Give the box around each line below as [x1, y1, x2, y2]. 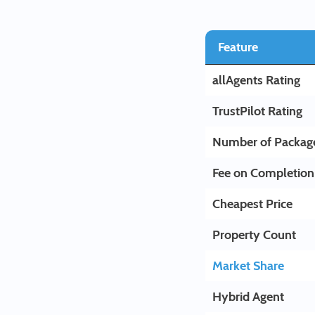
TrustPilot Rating [212, 103, 302, 119]
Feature [218, 39, 258, 55]
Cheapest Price [212, 196, 292, 212]
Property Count [212, 227, 296, 243]
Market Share [212, 258, 284, 274]
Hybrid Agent [212, 289, 284, 304]
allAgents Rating [212, 72, 300, 88]
